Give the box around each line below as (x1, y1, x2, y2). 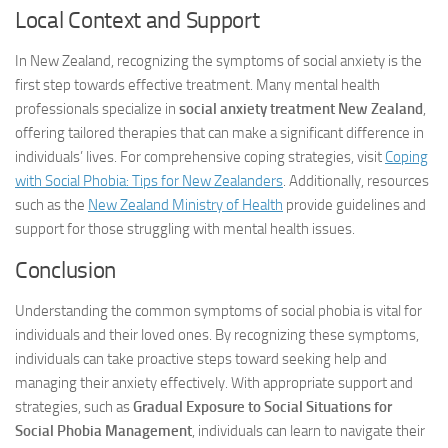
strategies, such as (15, 398, 133, 416)
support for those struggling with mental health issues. (15, 220, 355, 238)
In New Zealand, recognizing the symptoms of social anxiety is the (15, 52, 422, 70)
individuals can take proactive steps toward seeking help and (15, 350, 387, 368)
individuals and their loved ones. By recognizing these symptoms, (15, 326, 419, 344)
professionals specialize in (15, 100, 179, 118)
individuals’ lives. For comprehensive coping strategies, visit (15, 148, 385, 166)
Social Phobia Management (15, 422, 192, 440)
